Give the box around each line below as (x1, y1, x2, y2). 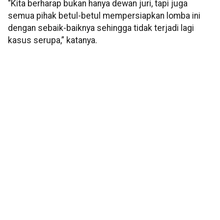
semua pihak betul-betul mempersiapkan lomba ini (8, 11, 200, 21)
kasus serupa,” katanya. (8, 35, 97, 46)
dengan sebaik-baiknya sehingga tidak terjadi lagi (8, 23, 194, 33)
